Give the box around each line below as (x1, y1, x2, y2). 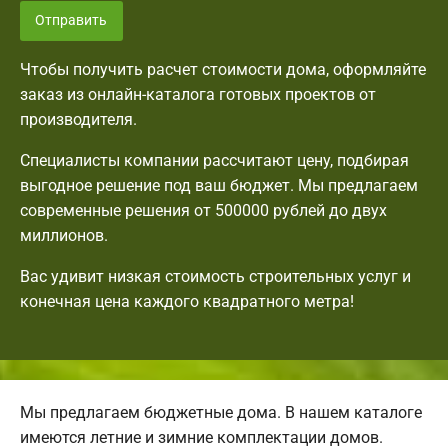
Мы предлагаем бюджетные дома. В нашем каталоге (20, 403, 422, 423)
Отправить (35, 11, 108, 29)
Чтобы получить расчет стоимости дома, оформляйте (20, 60, 426, 80)
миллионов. (20, 226, 108, 246)
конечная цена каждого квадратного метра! (20, 292, 354, 312)
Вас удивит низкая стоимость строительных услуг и (20, 267, 411, 287)
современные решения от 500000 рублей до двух (20, 201, 387, 221)
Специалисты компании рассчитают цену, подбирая (20, 151, 409, 171)
